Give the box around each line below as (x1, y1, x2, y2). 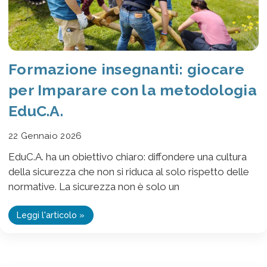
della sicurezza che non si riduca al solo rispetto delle (8, 165, 249, 178)
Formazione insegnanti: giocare (8, 60, 245, 78)
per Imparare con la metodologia (8, 80, 257, 99)
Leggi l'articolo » (17, 210, 85, 221)
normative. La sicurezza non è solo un (8, 180, 179, 193)
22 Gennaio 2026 (8, 130, 82, 141)
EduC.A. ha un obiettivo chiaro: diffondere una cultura (8, 150, 247, 163)
